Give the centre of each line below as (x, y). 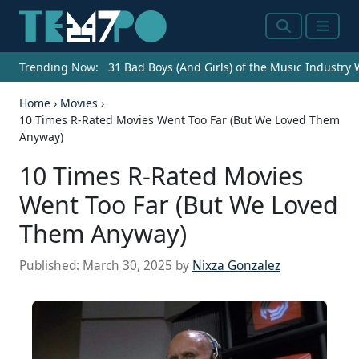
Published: (51, 266)
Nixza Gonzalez (236, 266)
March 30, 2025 (127, 266)
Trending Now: (59, 67)
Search (298, 36)
